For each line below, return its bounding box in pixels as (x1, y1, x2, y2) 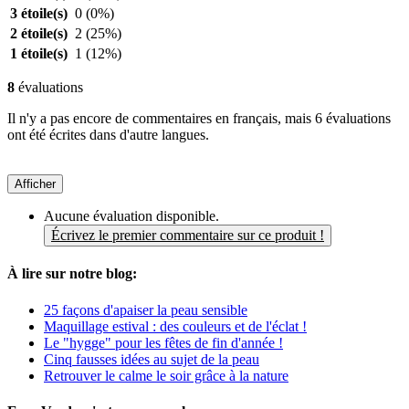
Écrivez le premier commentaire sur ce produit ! (51, 227, 324, 244)
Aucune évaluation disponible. (44, 208, 219, 225)
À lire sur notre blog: (7, 266, 137, 282)
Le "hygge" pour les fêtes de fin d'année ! (44, 334, 283, 351)
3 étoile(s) (10, 5, 68, 22)
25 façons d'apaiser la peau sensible (44, 301, 247, 318)
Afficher (15, 177, 56, 192)
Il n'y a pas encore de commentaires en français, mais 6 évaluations (7, 110, 391, 127)
